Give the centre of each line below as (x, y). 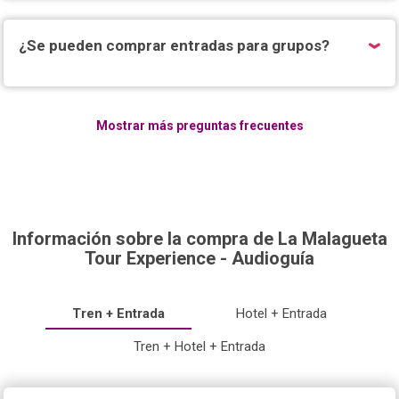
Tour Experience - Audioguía (199, 258)
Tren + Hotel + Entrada (199, 346)
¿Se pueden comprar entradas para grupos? (175, 45)
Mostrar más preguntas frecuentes (199, 126)
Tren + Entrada (118, 313)
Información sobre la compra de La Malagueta (199, 239)
